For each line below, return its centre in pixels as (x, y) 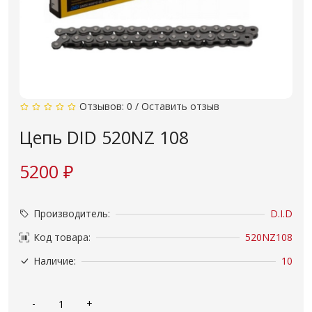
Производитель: (72, 213)
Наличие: (55, 261)
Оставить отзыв (180, 106)
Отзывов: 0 (106, 106)
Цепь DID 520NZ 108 (104, 137)
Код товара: (62, 237)
